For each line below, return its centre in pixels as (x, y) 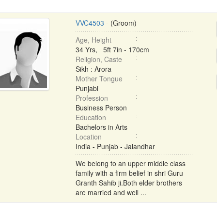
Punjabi (87, 88)
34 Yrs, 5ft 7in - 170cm (112, 49)
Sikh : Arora (93, 69)
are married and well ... (111, 192)
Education (91, 117)
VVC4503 (90, 23)
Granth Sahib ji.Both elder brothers (129, 183)
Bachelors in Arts (101, 127)
